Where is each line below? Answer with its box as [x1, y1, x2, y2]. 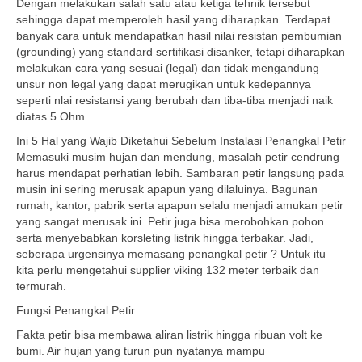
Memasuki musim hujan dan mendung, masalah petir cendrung [16, 150, 339, 163]
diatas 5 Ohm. [16, 110, 88, 123]
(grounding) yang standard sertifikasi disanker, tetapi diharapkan [16, 45, 345, 58]
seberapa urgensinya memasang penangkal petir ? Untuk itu [16, 247, 326, 260]
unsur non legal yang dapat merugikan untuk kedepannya [16, 78, 311, 90]
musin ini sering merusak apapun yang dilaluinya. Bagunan [16, 183, 318, 196]
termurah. [16, 280, 66, 293]
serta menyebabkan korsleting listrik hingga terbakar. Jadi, [16, 231, 314, 244]
